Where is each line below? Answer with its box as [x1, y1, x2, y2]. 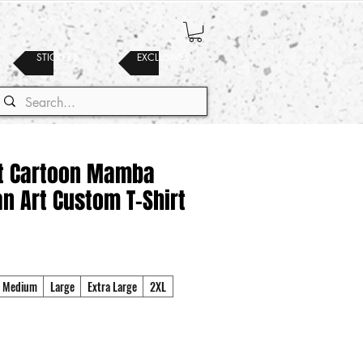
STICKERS [36, 50, 79, 65]
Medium [2, 278, 37, 296]
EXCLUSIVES [136, 50, 190, 65]
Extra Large [88, 278, 137, 296]
